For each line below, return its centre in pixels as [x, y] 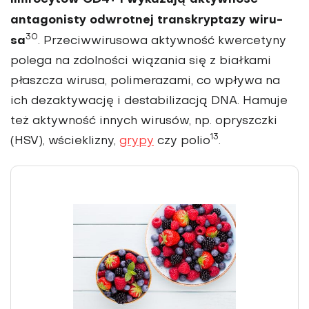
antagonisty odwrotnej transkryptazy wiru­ [147, 20]
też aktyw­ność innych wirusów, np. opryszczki [144, 121]
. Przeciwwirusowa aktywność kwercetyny [162, 41]
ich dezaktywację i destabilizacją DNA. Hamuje [149, 101]
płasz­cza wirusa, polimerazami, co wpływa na [145, 81]
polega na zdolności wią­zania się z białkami [141, 61]
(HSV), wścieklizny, [65, 141]
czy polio [182, 141]
